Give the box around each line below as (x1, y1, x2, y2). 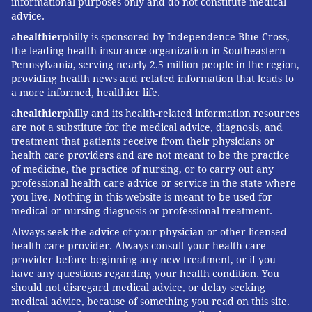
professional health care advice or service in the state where (11, 178, 296, 189)
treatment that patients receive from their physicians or (11, 136, 274, 148)
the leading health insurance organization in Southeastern (11, 45, 286, 57)
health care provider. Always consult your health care (11, 240, 266, 252)
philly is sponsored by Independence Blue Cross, (62, 31, 290, 43)
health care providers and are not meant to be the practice (11, 150, 290, 162)
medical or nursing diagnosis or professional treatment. (11, 205, 272, 217)
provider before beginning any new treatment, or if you (11, 254, 276, 266)
